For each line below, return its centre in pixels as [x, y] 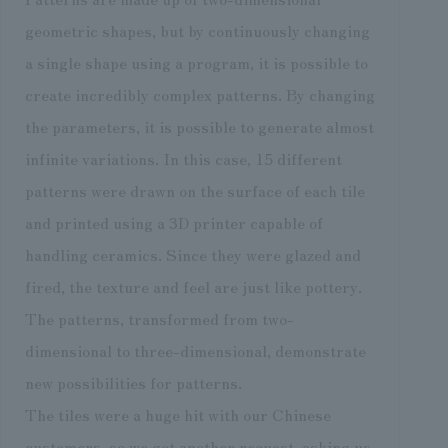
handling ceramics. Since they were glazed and [192, 253]
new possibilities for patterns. [133, 381]
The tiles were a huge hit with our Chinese [177, 413]
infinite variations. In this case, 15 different [183, 157]
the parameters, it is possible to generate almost [199, 125]
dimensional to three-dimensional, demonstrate [195, 349]
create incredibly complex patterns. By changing [199, 93]
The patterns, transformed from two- [159, 317]
